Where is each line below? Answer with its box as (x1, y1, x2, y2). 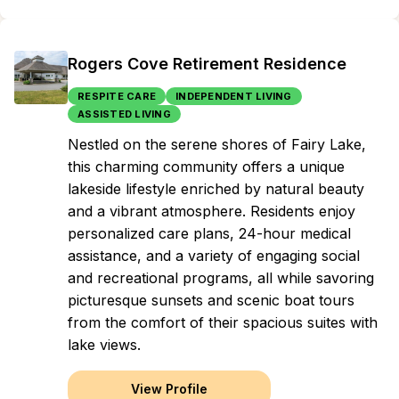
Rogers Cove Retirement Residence (68, 54, 346, 73)
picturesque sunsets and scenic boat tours (68, 291, 354, 309)
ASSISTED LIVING (77, 108, 171, 120)
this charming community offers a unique (68, 158, 345, 175)
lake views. (68, 336, 141, 354)
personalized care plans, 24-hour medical (68, 224, 351, 242)
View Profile (131, 381, 208, 396)
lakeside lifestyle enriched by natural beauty (68, 180, 364, 198)
